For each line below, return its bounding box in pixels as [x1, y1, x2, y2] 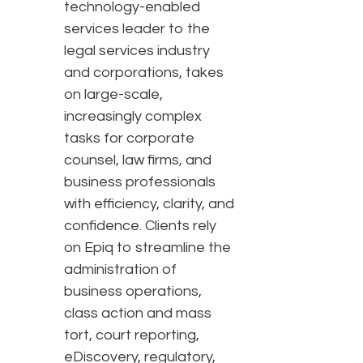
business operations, [64, 284, 202, 300]
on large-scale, [64, 87, 163, 103]
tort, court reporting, [64, 327, 199, 344]
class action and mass [64, 305, 211, 322]
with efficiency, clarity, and [64, 196, 234, 212]
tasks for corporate [64, 130, 194, 147]
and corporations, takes [64, 65, 224, 81]
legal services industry [64, 43, 210, 59]
